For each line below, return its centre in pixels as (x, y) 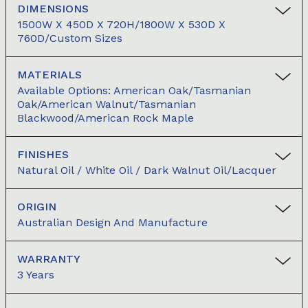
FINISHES (43, 155)
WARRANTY (49, 259)
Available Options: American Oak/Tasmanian (134, 91)
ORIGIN (37, 207)
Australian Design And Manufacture (112, 223)
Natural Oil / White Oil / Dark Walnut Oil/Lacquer (147, 170)
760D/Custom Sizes (70, 38)
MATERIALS (49, 75)
